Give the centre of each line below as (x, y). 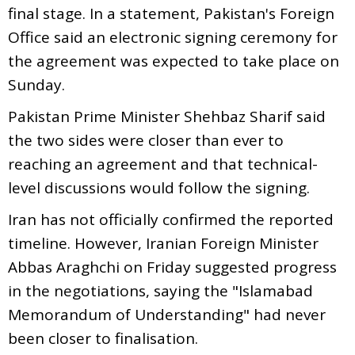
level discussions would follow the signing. (159, 187)
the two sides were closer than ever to (146, 140)
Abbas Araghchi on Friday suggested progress (172, 267)
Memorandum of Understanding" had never (167, 314)
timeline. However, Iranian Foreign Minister (163, 243)
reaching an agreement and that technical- (163, 164)
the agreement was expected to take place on (174, 61)
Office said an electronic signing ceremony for (173, 37)
